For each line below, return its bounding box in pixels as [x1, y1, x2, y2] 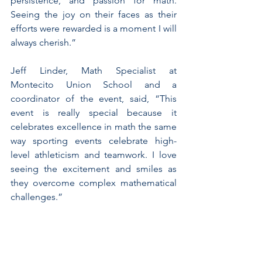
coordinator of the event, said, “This [11, 92, 177, 104]
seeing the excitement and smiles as [11, 163, 177, 174]
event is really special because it [11, 106, 177, 118]
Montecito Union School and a [11, 78, 177, 90]
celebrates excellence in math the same [11, 120, 177, 132]
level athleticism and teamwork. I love [11, 149, 177, 160]
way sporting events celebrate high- [11, 135, 177, 146]
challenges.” [11, 191, 63, 202]
